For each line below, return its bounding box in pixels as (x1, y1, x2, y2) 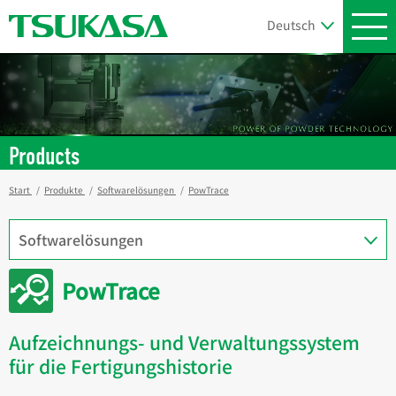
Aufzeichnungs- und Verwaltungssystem (9, 328, 360, 355)
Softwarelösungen (97, 182, 174, 196)
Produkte (44, 182, 83, 196)
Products (9, 144, 80, 170)
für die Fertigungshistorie (9, 352, 232, 379)
